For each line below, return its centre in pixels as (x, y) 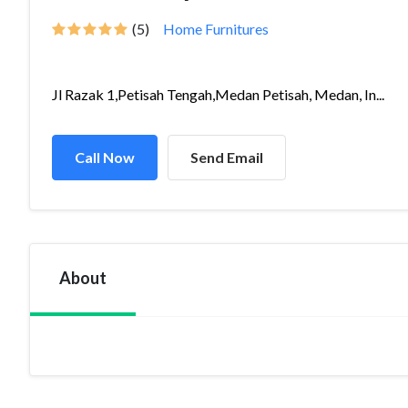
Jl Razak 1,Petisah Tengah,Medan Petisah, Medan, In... (218, 94)
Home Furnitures (216, 29)
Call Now (105, 157)
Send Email (227, 157)
